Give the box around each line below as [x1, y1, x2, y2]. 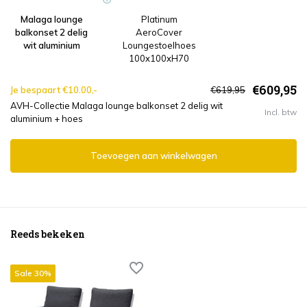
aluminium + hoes [10, 113, 83, 125]
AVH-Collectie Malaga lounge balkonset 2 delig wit [10, 100, 223, 112]
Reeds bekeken [10, 228, 85, 241]
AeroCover [136, 27, 182, 38]
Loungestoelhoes [122, 40, 196, 51]
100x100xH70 [129, 53, 189, 64]
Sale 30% [14, 268, 51, 279]
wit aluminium [23, 40, 80, 51]
